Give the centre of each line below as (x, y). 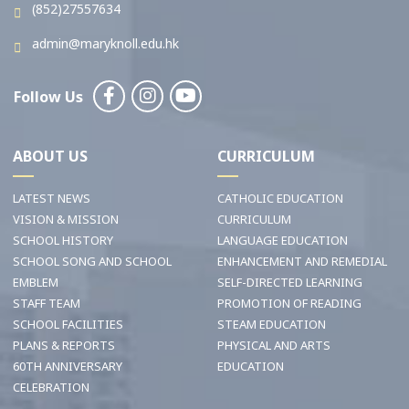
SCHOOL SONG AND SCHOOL (92, 262)
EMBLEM (36, 283)
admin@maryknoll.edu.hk (105, 44)
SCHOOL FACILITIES (68, 325)
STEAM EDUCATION (272, 325)
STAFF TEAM (47, 304)
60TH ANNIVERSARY (68, 367)
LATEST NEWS (52, 199)
